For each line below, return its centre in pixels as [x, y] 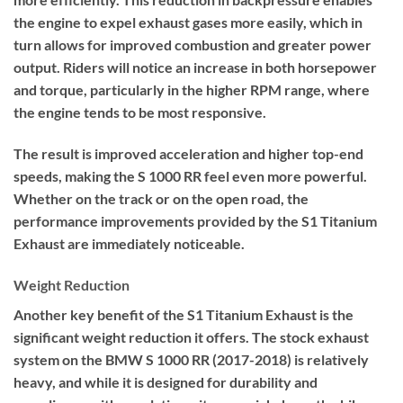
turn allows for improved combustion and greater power [193, 45]
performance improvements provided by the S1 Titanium [195, 221]
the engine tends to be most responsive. [140, 112]
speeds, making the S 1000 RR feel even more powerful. [190, 176]
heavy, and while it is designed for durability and [166, 382]
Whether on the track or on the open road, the [161, 199]
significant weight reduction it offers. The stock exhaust [191, 337]
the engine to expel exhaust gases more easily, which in [188, 22]
